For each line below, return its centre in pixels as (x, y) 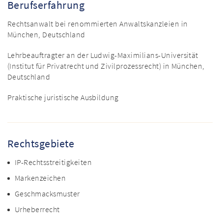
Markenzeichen (41, 178)
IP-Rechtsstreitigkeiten (54, 162)
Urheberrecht (37, 209)
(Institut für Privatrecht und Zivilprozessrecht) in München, (106, 66)
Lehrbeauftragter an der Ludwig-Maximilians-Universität (103, 55)
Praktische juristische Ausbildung (63, 97)
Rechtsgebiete (41, 144)
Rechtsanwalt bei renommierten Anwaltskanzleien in (98, 24)
